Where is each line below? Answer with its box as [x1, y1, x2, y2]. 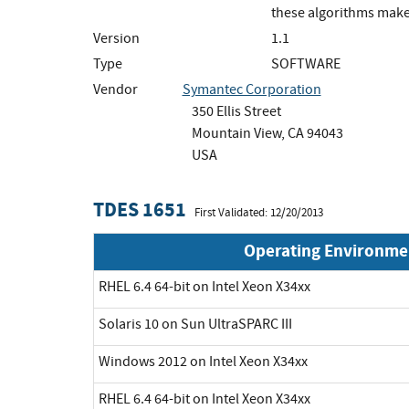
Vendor [93, 79, 138, 99]
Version [93, 28, 140, 47]
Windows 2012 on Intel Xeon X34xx [99, 351, 308, 371]
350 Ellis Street [191, 101, 281, 121]
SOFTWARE [271, 54, 341, 73]
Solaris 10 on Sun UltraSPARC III [99, 314, 292, 333]
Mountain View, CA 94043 [191, 123, 343, 142]
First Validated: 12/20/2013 [194, 204, 323, 220]
